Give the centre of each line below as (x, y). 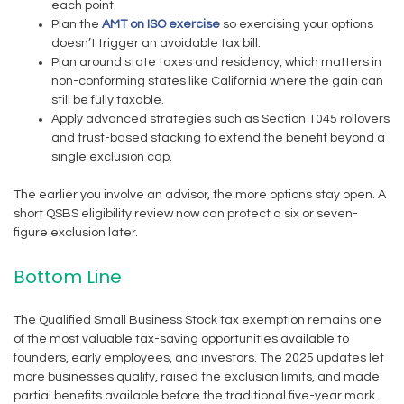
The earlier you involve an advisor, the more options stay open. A (200, 195)
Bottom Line (68, 277)
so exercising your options (297, 24)
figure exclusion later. (76, 233)
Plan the (75, 24)
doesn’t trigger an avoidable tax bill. (156, 43)
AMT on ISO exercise (160, 24)
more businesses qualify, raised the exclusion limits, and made (197, 377)
